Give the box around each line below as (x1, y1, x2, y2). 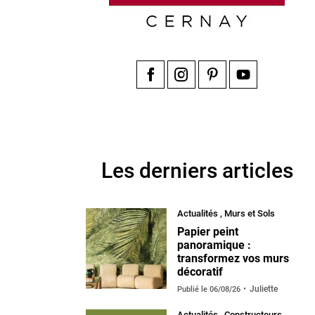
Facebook (150, 90, 199, 104)
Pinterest (212, 90, 256, 104)
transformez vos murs (177, 251, 289, 265)
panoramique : (177, 238, 251, 252)
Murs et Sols (224, 207, 275, 219)
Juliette (250, 283, 278, 294)
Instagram (181, 90, 232, 104)
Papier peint (177, 224, 238, 238)
